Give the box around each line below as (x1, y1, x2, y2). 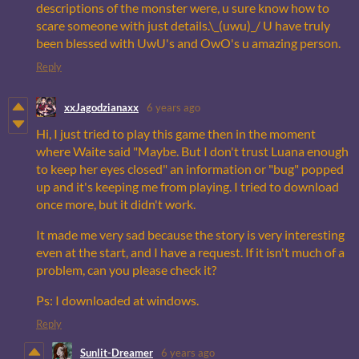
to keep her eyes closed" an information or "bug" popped (36, 161, 344, 177)
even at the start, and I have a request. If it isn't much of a (36, 244, 345, 260)
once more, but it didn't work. (36, 196, 196, 212)
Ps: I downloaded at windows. (36, 292, 199, 309)
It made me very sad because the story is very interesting (36, 227, 345, 243)
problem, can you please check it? (36, 262, 216, 278)
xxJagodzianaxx (64, 100, 139, 114)
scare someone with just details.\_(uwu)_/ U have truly (36, 18, 330, 34)
